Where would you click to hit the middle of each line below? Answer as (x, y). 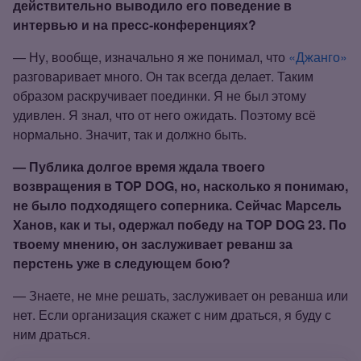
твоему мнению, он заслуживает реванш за (153, 243)
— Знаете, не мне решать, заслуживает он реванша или (180, 295)
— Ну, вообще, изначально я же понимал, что (151, 56)
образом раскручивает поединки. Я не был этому (160, 95)
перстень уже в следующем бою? (122, 263)
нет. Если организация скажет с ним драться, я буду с (172, 314)
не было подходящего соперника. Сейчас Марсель (177, 205)
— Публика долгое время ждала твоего (139, 166)
